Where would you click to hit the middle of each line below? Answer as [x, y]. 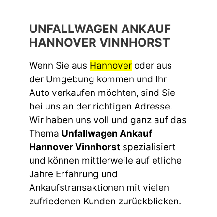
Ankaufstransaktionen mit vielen [99, 188]
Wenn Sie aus [59, 66]
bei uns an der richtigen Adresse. [101, 107]
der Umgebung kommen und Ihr [98, 79]
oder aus [152, 66]
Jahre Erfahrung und [73, 174]
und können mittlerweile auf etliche [105, 161]
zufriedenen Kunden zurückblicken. [105, 201]
